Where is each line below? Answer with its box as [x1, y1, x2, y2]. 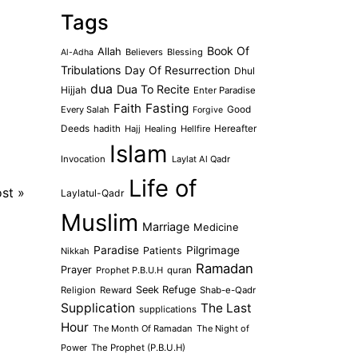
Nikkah [61, 245, 89, 257]
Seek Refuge [136, 284, 196, 296]
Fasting [145, 101, 189, 116]
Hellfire [181, 123, 210, 134]
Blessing [167, 46, 203, 58]
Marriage [142, 220, 189, 233]
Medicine [193, 221, 239, 233]
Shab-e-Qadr [200, 284, 256, 296]
